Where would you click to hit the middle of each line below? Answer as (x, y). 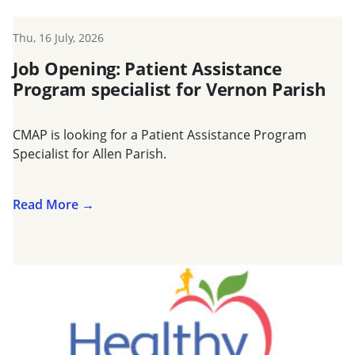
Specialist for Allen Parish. (90, 153)
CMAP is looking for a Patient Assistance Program (160, 134)
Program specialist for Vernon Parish (169, 89)
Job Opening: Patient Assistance (147, 68)
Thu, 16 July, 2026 (58, 37)
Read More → (53, 204)
